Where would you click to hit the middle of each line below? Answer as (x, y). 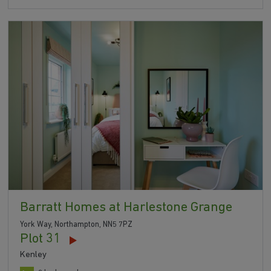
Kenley (34, 255)
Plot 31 (41, 240)
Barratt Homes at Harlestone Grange (126, 208)
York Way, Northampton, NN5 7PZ (77, 225)
